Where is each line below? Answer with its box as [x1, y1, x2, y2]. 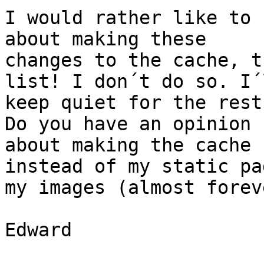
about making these [5, 28, 206, 50]
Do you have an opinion [5, 113, 251, 135]
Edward [5, 219, 72, 241]
